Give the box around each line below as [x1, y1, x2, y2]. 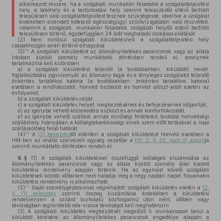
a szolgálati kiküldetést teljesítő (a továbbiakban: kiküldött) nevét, [23, 66, 209, 72]
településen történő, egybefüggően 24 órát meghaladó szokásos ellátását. [19, 31, 196, 37]
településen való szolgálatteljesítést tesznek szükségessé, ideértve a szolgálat [19, 13, 209, 19]
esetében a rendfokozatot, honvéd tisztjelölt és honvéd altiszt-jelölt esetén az [12, 84, 209, 90]
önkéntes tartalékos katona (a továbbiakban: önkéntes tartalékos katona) [12, 78, 209, 84]
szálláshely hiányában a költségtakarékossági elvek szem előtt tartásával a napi [12, 119, 209, 125]
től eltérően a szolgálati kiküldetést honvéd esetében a [71, 131, 210, 137]
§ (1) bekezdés [12, 190, 56, 196]
